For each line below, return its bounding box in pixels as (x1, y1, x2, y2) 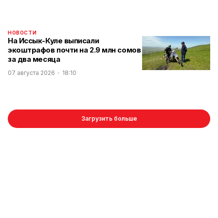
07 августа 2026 (8, 69, 55, 77)
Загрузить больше (81, 115, 137, 123)
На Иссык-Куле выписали (8, 36, 99, 46)
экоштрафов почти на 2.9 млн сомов (8, 45, 141, 55)
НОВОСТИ (8, 30, 37, 36)
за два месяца (8, 54, 60, 64)
